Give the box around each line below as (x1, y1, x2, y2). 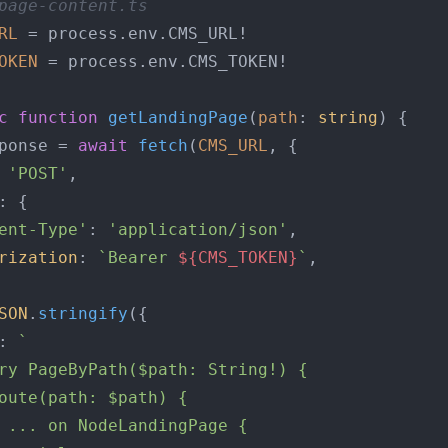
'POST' (8, 164, 68, 183)
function (18, 108, 98, 127)
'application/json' (108, 220, 288, 239)
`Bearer (98, 248, 178, 267)
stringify (38, 304, 128, 323)
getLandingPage (108, 108, 248, 127)
